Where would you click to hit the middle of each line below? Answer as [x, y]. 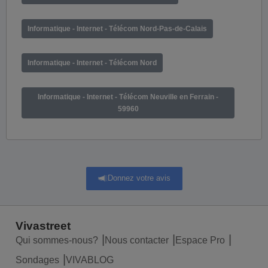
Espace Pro [200, 240]
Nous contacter [137, 240]
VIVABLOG [90, 260]
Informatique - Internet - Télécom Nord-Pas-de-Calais [117, 28]
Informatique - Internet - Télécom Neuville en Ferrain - [128, 97]
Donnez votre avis [139, 178]
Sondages [37, 260]
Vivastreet [43, 226]
